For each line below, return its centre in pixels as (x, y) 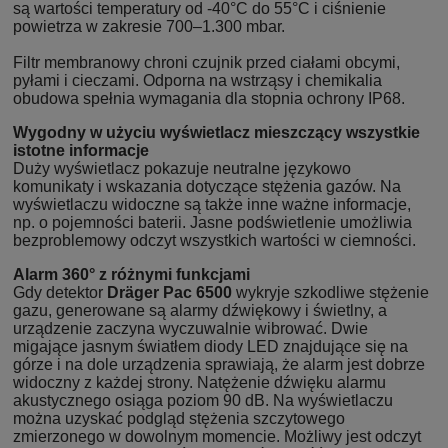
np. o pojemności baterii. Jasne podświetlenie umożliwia (212, 222)
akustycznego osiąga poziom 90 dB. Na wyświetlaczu (203, 400)
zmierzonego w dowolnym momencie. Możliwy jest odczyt (217, 436)
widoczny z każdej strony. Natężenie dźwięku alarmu (199, 382)
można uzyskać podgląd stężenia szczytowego (179, 418)
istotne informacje (81, 150)
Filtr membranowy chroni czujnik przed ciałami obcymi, (206, 62)
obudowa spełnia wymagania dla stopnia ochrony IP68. (209, 98)
